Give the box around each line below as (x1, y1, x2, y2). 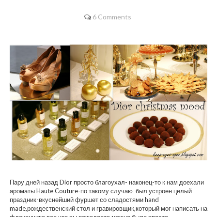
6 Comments (93, 13, 131, 21)
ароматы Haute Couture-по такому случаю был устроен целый (10, 187, 192, 195)
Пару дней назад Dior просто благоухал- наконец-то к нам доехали (10, 178, 204, 186)
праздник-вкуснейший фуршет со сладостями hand (10, 196, 159, 204)
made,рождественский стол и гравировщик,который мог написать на (10, 204, 207, 213)
